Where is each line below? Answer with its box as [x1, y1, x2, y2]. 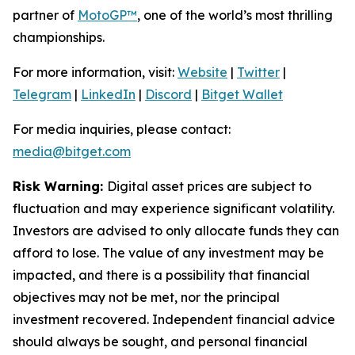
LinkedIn [81, 86, 136, 102]
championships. [13, 29, 105, 45]
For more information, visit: [13, 64, 177, 80]
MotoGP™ [78, 7, 137, 23]
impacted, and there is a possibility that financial [13, 267, 310, 283]
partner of [13, 7, 78, 23]
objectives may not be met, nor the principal [13, 289, 280, 305]
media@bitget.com [13, 143, 131, 159]
